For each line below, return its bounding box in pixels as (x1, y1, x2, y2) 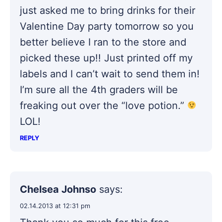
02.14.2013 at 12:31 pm (20, 202, 90, 210)
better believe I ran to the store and (20, 36, 186, 48)
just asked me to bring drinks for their (20, 4, 195, 16)
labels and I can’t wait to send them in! (20, 67, 200, 80)
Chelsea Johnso (20, 183, 96, 195)
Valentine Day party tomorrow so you (20, 20, 194, 32)
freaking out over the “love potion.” (20, 99, 187, 111)
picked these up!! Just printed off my (20, 52, 193, 64)
